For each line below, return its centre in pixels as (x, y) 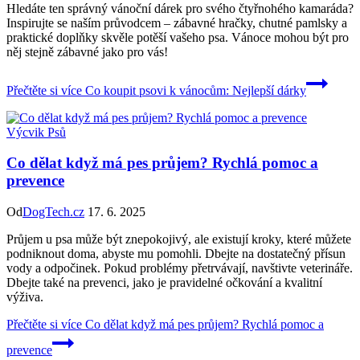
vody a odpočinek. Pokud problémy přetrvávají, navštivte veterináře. (180, 268)
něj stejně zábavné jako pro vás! (87, 51)
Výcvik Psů (36, 132)
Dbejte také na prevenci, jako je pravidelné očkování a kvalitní (164, 283)
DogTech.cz (53, 212)
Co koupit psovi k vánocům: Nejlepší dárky (194, 90)
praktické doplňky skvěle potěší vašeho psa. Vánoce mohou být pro (178, 37)
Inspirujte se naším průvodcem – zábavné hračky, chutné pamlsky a (177, 22)
